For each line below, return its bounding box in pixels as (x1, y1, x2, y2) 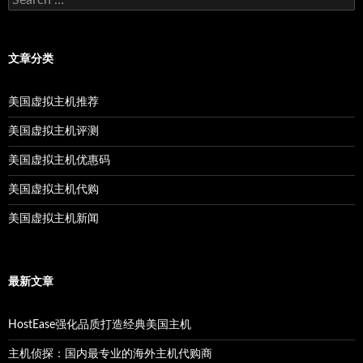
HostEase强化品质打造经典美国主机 (8, 319, 191, 331)
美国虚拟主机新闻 (8, 213, 99, 224)
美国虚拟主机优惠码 (8, 155, 110, 166)
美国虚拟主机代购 (8, 184, 99, 195)
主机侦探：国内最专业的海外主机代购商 (8, 348, 212, 360)
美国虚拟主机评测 (8, 126, 99, 137)
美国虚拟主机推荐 (8, 96, 99, 108)
